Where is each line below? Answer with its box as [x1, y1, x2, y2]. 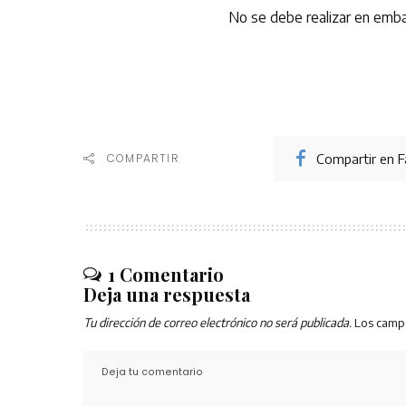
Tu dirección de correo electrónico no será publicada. [83, 314, 352, 330]
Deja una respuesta [83, 282, 250, 306]
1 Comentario [108, 262, 224, 286]
